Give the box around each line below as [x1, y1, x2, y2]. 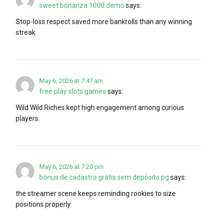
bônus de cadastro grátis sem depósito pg [39, 173, 169, 181]
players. [16, 114, 40, 122]
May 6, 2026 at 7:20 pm [39, 163, 104, 170]
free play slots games [39, 87, 106, 95]
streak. [16, 28, 37, 36]
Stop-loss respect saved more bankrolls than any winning [16, 17, 192, 26]
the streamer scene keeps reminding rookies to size [16, 189, 176, 197]
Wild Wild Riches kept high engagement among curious [16, 103, 184, 111]
